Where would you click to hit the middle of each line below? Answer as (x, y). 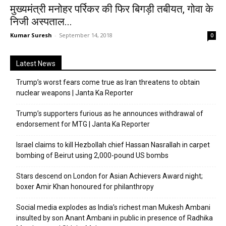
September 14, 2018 (86, 35)
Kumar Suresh (31, 35)
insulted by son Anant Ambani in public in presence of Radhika (115, 218)
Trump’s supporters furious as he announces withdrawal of (110, 114)
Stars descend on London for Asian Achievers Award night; (109, 176)
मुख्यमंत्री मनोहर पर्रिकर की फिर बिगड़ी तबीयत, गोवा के (112, 9)
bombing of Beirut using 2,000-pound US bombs (92, 155)
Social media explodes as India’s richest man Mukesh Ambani (113, 207)
